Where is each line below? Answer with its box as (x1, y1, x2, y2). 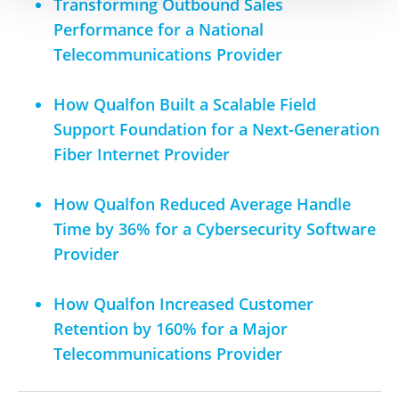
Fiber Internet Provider (53, 142, 230, 165)
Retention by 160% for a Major (53, 317, 288, 339)
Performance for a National (53, 18, 264, 40)
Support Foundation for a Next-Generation (53, 118, 379, 140)
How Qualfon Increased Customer (53, 292, 313, 314)
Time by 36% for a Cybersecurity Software (53, 217, 376, 240)
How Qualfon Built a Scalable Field (53, 93, 316, 115)
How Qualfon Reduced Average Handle (53, 192, 351, 215)
